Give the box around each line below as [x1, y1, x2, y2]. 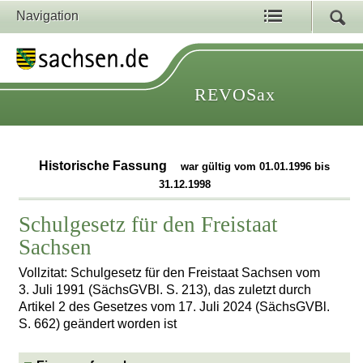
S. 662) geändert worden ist [19, 316, 177, 331]
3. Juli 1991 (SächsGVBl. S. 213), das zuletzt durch [19, 282, 312, 297]
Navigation [16, 9, 79, 23]
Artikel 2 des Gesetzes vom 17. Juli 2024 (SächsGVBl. [19, 299, 331, 314]
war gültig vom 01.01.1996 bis [181, 160, 331, 173]
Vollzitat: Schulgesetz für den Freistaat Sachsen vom [19, 265, 321, 280]
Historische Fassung [39, 159, 171, 173]
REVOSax [194, 84, 275, 105]
